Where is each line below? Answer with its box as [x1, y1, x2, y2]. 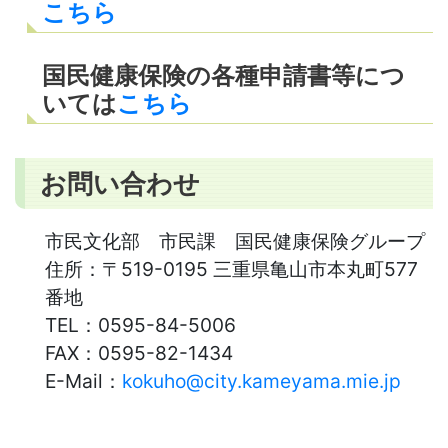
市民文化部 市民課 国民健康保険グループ [45, 228, 425, 253]
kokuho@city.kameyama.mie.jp [122, 368, 401, 393]
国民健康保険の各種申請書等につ [42, 60, 405, 90]
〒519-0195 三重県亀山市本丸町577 [102, 256, 418, 281]
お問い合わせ [40, 166, 200, 199]
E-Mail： [45, 368, 122, 393]
